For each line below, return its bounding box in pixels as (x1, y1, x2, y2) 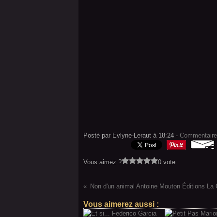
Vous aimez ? (83, 158, 122, 166)
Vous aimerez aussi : (83, 200, 159, 208)
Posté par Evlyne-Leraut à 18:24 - (83, 132, 180, 139)
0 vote (158, 158, 175, 166)
